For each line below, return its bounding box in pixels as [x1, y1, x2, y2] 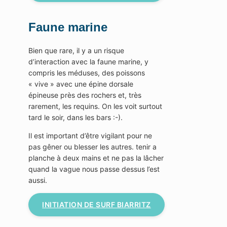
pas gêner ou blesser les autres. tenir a [28, 142, 157, 151]
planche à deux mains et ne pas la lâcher [28, 153, 164, 162]
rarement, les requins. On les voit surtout [28, 101, 162, 110]
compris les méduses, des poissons [28, 68, 145, 77]
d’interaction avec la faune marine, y [28, 57, 148, 66]
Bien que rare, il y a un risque [28, 46, 124, 55]
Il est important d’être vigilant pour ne [28, 131, 152, 140]
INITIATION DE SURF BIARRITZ [42, 200, 151, 209]
